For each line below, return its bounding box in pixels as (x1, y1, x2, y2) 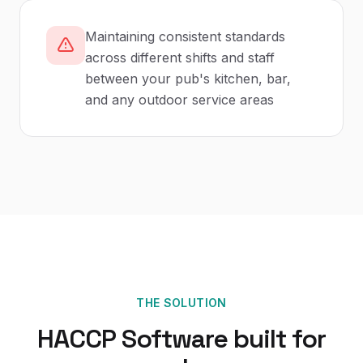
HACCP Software (37, 322, 228, 355)
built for (228, 322, 326, 355)
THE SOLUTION (136, 296, 227, 310)
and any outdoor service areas (85, 92, 274, 108)
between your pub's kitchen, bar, (85, 70, 291, 87)
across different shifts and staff (85, 49, 275, 66)
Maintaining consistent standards (85, 28, 285, 45)
